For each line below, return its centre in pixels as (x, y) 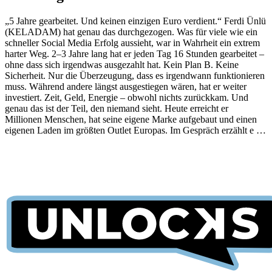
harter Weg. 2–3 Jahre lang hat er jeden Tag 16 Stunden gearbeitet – (134, 53)
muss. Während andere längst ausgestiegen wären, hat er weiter (126, 86)
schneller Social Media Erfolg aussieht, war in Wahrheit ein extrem (132, 42)
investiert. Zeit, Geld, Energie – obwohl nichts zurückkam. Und (127, 97)
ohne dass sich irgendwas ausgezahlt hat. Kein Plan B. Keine (122, 64)
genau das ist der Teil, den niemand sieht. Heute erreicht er (117, 108)
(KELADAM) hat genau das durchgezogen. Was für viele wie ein (131, 32)
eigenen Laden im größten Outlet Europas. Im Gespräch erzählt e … (135, 130)
